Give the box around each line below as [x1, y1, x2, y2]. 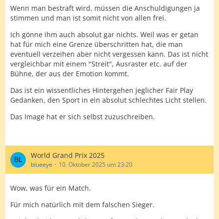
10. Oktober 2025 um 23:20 [59, 160, 132, 169]
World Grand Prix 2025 [31, 151, 105, 160]
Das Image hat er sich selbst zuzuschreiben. [10, 112, 155, 121]
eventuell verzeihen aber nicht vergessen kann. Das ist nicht [10, 49, 208, 59]
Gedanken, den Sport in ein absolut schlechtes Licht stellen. [10, 95, 207, 105]
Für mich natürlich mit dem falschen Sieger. [10, 200, 154, 209]
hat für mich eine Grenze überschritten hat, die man [10, 40, 183, 49]
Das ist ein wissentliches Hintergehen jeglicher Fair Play [10, 86, 193, 95]
